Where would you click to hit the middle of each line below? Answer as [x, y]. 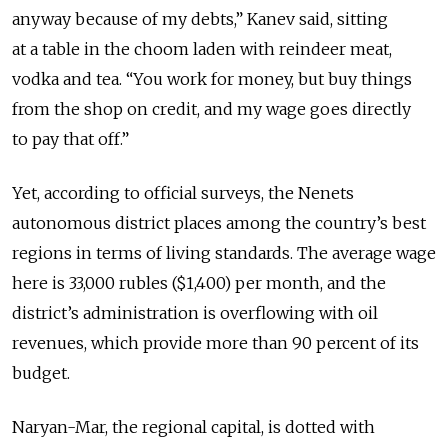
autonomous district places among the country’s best [219, 223]
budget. [41, 373]
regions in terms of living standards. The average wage [224, 253]
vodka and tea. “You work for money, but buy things [212, 79]
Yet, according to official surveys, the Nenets [183, 193]
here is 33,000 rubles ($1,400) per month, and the [199, 283]
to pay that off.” [70, 139]
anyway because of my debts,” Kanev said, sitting [200, 19]
